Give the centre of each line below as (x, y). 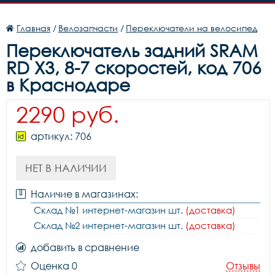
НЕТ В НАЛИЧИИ (66, 168)
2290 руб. (68, 114)
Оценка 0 (54, 266)
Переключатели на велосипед (192, 28)
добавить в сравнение (85, 247)
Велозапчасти (88, 28)
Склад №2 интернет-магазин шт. (110, 225)
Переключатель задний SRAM (132, 50)
